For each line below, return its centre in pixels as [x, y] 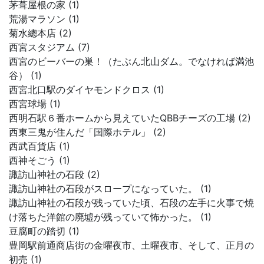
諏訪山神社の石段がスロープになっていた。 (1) [110, 189]
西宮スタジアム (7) [49, 47]
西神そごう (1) [39, 160]
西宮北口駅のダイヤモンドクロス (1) [87, 90]
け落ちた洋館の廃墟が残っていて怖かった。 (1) [110, 217]
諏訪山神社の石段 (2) [55, 174]
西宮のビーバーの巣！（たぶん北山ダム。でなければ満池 [131, 61]
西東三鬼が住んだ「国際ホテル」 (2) [88, 132]
